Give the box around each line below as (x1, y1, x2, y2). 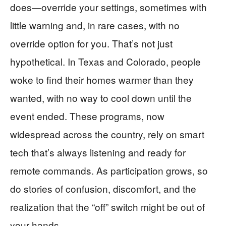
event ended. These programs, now (10, 109, 164, 123)
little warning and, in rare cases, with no (10, 18, 180, 32)
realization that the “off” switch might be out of (10, 200, 205, 213)
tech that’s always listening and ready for (10, 145, 186, 159)
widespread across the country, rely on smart (10, 127, 204, 141)
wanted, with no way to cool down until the (10, 91, 192, 104)
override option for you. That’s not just (10, 36, 173, 50)
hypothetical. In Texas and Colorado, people (10, 54, 201, 68)
